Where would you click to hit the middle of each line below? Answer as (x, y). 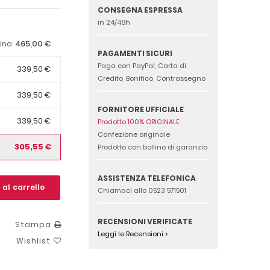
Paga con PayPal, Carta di (142, 65)
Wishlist (33, 241)
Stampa (33, 224)
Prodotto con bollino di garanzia (152, 147)
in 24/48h (114, 22)
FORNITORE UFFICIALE (140, 109)
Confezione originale (133, 134)
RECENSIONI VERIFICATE (145, 221)
